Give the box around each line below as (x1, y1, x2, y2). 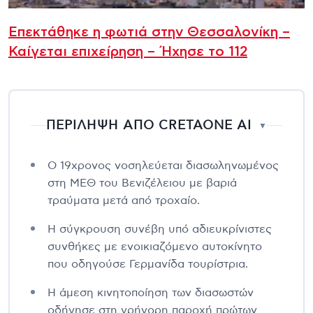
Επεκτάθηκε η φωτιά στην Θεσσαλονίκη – (8, 24, 290, 39)
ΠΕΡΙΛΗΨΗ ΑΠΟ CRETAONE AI (46, 119, 252, 132)
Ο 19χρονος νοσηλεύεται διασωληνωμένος (48, 159, 279, 171)
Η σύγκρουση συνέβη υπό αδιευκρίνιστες (48, 223, 272, 235)
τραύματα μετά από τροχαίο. (48, 194, 200, 206)
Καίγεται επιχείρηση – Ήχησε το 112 (8, 44, 247, 59)
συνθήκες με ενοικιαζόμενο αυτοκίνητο (48, 240, 262, 252)
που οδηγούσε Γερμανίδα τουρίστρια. (48, 258, 248, 270)
